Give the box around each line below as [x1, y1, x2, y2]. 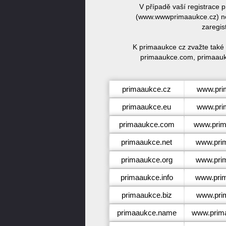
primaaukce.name [117, 208, 177, 217]
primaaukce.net [121, 138, 172, 146]
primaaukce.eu [122, 102, 171, 111]
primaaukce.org [121, 155, 173, 164]
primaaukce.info [120, 173, 173, 182]
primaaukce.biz [121, 191, 172, 199]
